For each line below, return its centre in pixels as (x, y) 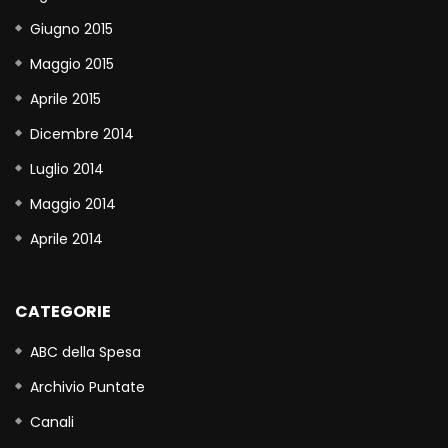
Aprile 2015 (65, 98)
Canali (52, 421)
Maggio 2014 (73, 203)
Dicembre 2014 (82, 133)
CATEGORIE (63, 311)
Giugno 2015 (71, 28)
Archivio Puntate (87, 386)
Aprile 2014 (66, 238)
